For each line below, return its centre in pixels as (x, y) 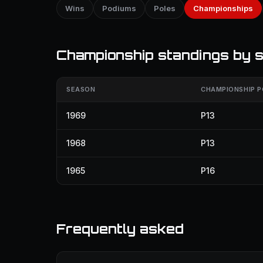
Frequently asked (120, 229)
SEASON (81, 89)
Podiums (119, 8)
